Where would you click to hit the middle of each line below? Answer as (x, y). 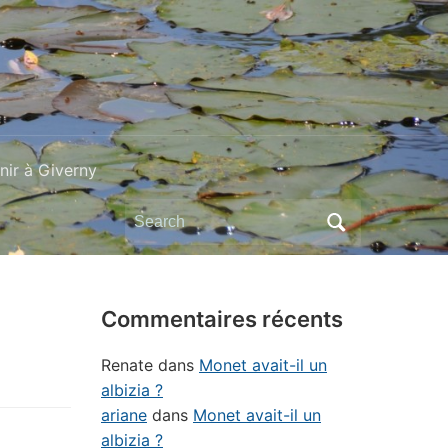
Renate (127, 365)
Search (150, 215)
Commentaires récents (222, 319)
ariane (124, 415)
